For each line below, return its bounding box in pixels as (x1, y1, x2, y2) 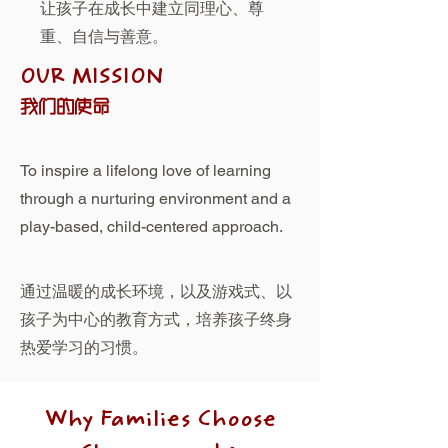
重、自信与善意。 (40, 27, 168, 46)
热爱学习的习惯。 (20, 338, 148, 357)
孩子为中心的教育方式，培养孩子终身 (20, 310, 292, 329)
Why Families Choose (44, 408, 276, 434)
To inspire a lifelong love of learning (20, 161, 271, 180)
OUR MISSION (20, 67, 164, 91)
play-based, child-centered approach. (20, 217, 283, 236)
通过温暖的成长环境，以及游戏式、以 (20, 282, 292, 301)
